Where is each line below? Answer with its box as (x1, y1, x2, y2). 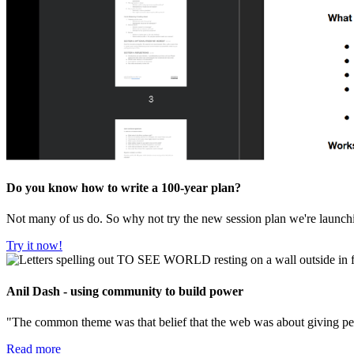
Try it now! (6, 239, 62, 253)
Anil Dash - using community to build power (6, 284, 243, 298)
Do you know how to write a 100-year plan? (6, 181, 241, 195)
